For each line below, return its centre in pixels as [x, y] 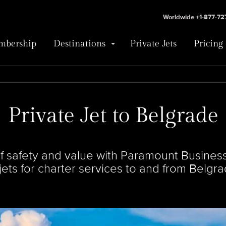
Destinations [79, 43]
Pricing [208, 43]
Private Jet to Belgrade [113, 116]
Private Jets [153, 43]
